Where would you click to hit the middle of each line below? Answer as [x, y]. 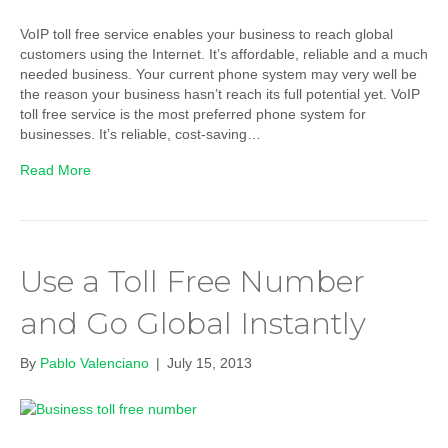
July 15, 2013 [209, 362]
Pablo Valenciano [94, 362]
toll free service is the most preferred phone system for [193, 113]
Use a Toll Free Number [192, 281]
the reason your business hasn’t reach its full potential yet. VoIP [220, 93]
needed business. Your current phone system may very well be [218, 73]
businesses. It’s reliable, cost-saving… [140, 133]
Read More [55, 169]
